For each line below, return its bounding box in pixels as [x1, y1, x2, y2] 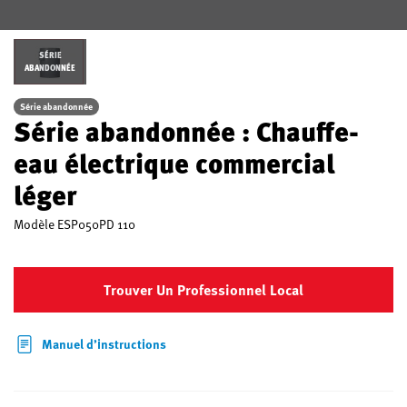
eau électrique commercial [14, 143, 334, 183]
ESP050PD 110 [57, 214, 135, 233]
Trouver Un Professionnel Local [104, 279, 303, 301]
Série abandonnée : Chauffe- [14, 111, 359, 151]
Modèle [14, 214, 57, 233]
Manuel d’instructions [42, 334, 166, 353]
